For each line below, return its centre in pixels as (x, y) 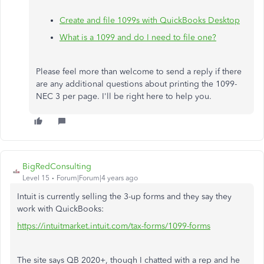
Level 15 (36, 178)
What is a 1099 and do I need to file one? (138, 37)
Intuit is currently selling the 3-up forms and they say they (124, 197)
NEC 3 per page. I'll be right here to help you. (124, 96)
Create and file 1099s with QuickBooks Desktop (150, 20)
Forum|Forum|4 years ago (97, 178)
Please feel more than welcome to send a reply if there (139, 72)
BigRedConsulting (57, 166)
